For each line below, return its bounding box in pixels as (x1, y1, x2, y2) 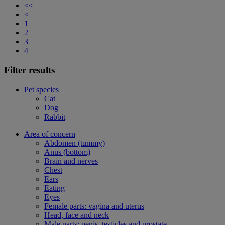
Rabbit (44, 112, 65, 121)
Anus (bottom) (44, 147, 90, 156)
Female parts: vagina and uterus (44, 201, 144, 210)
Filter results (4, 64, 55, 75)
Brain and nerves (44, 156, 98, 165)
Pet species (24, 85, 59, 94)
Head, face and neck (44, 210, 109, 219)
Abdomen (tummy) (44, 138, 105, 147)
